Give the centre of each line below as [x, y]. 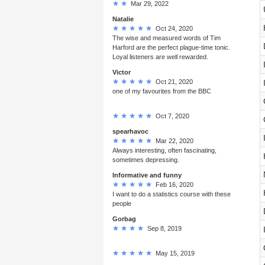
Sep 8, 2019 [163, 228]
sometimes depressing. [146, 159]
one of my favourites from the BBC [162, 91]
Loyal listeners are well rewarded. [160, 56]
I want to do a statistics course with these [172, 194]
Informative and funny [147, 175]
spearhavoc [130, 131]
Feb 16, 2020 [173, 184]
